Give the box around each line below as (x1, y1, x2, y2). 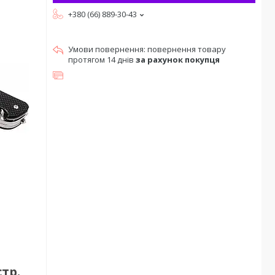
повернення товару (147, 44, 226, 55)
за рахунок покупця (136, 54, 220, 65)
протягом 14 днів (68, 54, 136, 65)
